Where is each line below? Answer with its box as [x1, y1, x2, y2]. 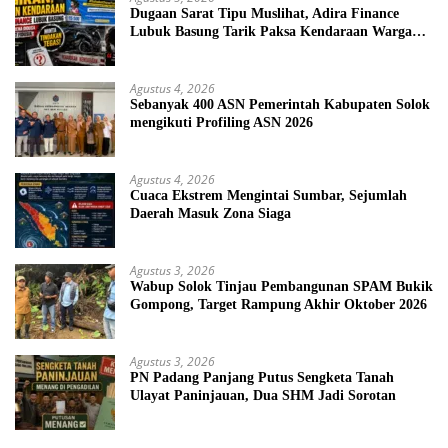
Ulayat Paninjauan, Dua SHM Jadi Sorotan [130, 388, 396, 404]
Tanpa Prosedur [130, 42, 231, 58]
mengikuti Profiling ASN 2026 [130, 115, 313, 131]
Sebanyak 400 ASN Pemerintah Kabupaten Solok [130, 97, 430, 113]
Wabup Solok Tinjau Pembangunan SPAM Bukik [130, 279, 433, 295]
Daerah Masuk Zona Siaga [130, 206, 291, 222]
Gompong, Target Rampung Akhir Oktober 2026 [130, 297, 427, 313]
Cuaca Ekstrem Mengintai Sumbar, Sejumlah [130, 188, 407, 204]
